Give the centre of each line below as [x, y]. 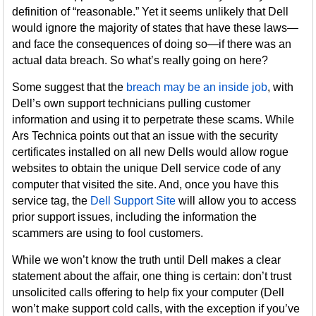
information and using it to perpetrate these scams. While [153, 120]
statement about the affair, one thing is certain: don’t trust [152, 276]
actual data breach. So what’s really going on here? [140, 60]
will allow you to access [236, 201]
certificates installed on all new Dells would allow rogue [151, 152]
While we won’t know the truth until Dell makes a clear [147, 260]
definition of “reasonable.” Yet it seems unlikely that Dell [151, 12]
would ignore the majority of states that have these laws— [156, 28]
